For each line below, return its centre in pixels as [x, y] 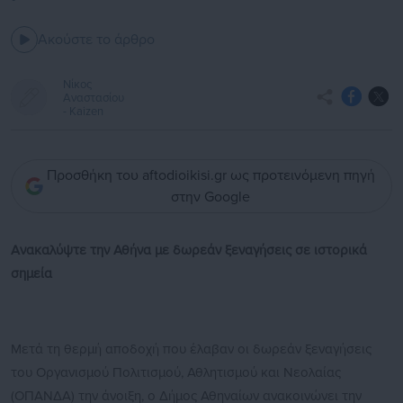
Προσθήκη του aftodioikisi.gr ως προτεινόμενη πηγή [210, 176]
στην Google [210, 197]
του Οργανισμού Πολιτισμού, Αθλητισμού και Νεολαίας [176, 373]
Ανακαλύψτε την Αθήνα [83, 251]
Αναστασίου [94, 99]
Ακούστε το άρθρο [96, 40]
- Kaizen [83, 112]
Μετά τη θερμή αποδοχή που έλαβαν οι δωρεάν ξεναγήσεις [191, 349]
